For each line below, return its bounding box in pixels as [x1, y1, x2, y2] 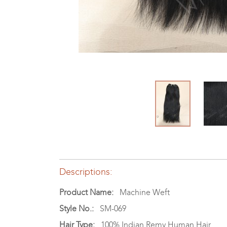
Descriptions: [59, 166, 112, 177]
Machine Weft [113, 187, 170, 197]
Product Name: [59, 187, 113, 197]
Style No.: [59, 203, 94, 213]
